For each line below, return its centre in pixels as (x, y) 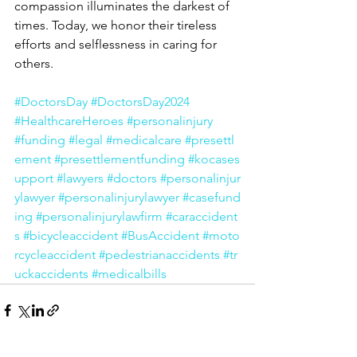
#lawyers (80, 178)
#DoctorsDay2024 (140, 101)
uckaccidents (51, 273)
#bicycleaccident (71, 235)
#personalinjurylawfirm (99, 216)
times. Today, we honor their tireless (117, 25)
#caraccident (202, 216)
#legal (86, 139)
